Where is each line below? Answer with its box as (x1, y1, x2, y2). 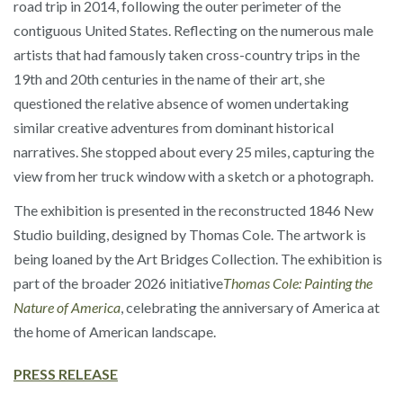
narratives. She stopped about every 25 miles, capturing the (13, 142, 374, 160)
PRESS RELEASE (13, 365, 118, 383)
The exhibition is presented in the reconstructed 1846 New (13, 201, 373, 219)
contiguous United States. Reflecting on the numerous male (13, 21, 373, 39)
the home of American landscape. (13, 323, 216, 341)
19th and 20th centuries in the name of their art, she (13, 69, 325, 87)
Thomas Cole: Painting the (223, 274, 372, 292)
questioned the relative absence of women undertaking (13, 94, 349, 112)
